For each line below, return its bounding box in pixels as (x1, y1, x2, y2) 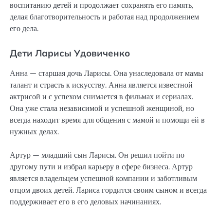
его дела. (10, 23, 38, 34)
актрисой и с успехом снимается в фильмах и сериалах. (10, 91, 193, 102)
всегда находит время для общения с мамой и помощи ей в (10, 114, 205, 125)
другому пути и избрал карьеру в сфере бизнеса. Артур (10, 161, 193, 172)
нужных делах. (10, 126, 59, 137)
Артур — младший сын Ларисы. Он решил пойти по (10, 149, 184, 160)
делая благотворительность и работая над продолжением (10, 11, 199, 22)
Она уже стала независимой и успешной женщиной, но (10, 103, 194, 113)
